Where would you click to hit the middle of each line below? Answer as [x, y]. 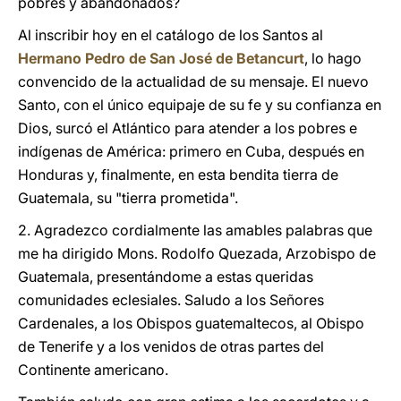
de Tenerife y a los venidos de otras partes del [171, 346]
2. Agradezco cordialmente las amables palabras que [195, 230]
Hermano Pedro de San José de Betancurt [161, 58]
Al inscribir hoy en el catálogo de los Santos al [171, 35]
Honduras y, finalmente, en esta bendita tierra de [178, 175]
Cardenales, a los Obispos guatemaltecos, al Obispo [191, 323]
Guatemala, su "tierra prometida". [128, 198]
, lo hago [333, 58]
